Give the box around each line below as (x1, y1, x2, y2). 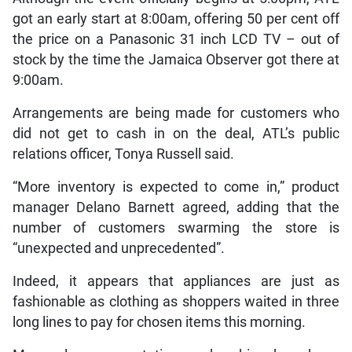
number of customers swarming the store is (12, 219, 340, 236)
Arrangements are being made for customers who (12, 104, 340, 121)
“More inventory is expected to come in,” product (12, 178, 340, 195)
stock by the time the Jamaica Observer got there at (12, 51, 340, 68)
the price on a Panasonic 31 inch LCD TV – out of (12, 31, 340, 47)
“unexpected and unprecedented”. (12, 240, 225, 256)
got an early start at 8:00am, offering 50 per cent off (12, 10, 340, 27)
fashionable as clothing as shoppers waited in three (12, 293, 340, 310)
